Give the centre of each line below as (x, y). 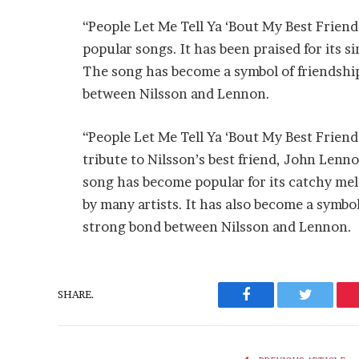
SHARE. (76, 294)
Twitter (325, 307)
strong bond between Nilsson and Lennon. (217, 226)
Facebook (273, 307)
